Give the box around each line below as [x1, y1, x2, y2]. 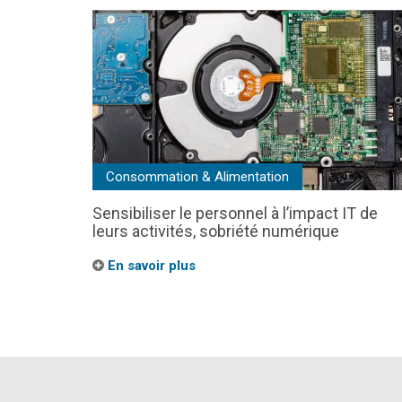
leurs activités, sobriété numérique [92, 222, 339, 241]
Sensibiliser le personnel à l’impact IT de [92, 204, 378, 223]
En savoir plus [104, 258, 196, 275]
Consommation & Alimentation [106, 169, 289, 186]
